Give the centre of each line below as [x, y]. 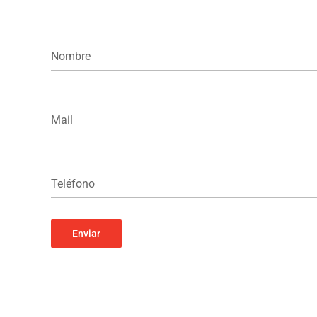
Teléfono [73, 183]
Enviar [86, 233]
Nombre [71, 56]
